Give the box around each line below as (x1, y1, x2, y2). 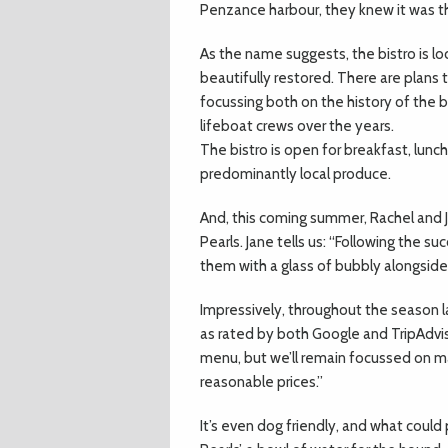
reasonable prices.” (200, 373, 323, 391)
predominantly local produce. (200, 165, 391, 183)
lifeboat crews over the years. (200, 117, 394, 135)
